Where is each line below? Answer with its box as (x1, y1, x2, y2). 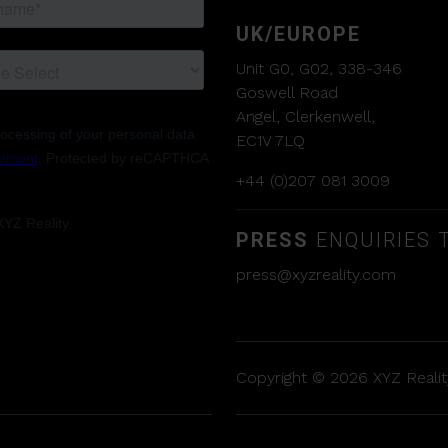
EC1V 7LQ (236, 131, 305, 151)
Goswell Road (236, 83, 338, 103)
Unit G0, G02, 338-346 (236, 59, 402, 79)
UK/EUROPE (236, 22, 361, 47)
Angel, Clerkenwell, (236, 107, 375, 127)
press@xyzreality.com (236, 265, 396, 285)
